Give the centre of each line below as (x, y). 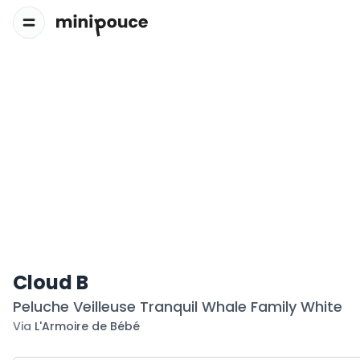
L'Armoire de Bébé (87, 326)
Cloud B (51, 282)
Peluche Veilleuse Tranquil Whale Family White (178, 307)
